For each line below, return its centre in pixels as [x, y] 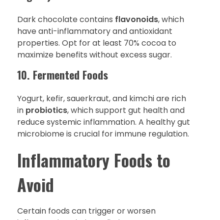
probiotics [46, 110]
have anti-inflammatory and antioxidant [95, 31]
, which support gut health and [126, 110]
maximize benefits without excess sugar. [95, 55]
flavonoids [137, 19]
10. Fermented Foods [63, 74]
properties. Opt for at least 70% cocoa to [97, 43]
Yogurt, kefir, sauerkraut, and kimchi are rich [102, 98]
